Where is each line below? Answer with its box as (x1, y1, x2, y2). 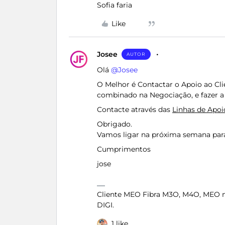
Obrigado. (97, 120, 132, 129)
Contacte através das (97, 105, 172, 114)
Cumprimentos (97, 145, 151, 154)
